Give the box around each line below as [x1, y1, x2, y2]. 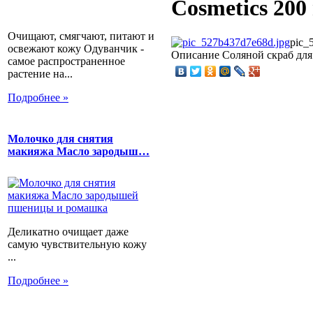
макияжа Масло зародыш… [8, 145, 150, 157]
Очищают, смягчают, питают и [8, 29, 154, 42]
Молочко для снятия [8, 132, 113, 145]
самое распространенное [8, 54, 125, 67]
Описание [171, 48, 219, 61]
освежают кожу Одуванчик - [8, 42, 144, 54]
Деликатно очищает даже [8, 226, 129, 238]
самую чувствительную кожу [8, 238, 147, 251]
